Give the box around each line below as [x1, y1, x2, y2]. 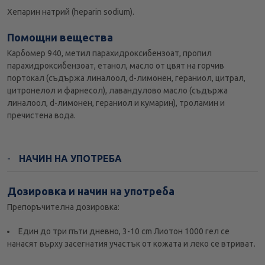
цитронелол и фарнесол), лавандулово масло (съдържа [7, 86, 228, 96]
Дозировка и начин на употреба [7, 185, 174, 198]
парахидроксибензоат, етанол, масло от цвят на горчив [7, 61, 224, 71]
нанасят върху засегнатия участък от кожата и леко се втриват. [7, 239, 256, 249]
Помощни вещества [7, 31, 113, 44]
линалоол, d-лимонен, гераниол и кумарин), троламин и [7, 98, 225, 108]
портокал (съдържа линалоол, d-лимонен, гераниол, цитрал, [7, 73, 245, 83]
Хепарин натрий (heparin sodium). [7, 7, 134, 17]
